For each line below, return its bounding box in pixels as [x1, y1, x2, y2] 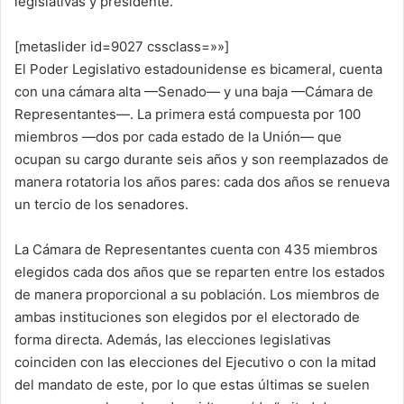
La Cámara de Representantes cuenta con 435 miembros [14, 241, 378, 259]
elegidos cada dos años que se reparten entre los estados [14, 263, 385, 281]
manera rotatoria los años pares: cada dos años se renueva [14, 173, 390, 191]
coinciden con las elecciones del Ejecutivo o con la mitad [14, 353, 376, 372]
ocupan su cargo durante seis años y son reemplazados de [14, 151, 389, 169]
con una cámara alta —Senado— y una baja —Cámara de [14, 83, 373, 101]
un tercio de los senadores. [14, 196, 188, 214]
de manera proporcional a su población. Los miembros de [14, 286, 380, 304]
